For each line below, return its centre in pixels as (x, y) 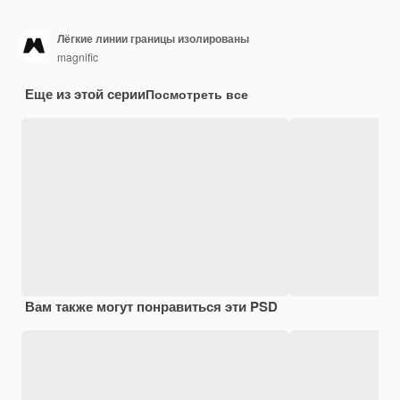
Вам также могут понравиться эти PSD (151, 306)
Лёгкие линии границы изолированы (153, 39)
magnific (78, 57)
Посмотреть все (197, 93)
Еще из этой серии (85, 93)
